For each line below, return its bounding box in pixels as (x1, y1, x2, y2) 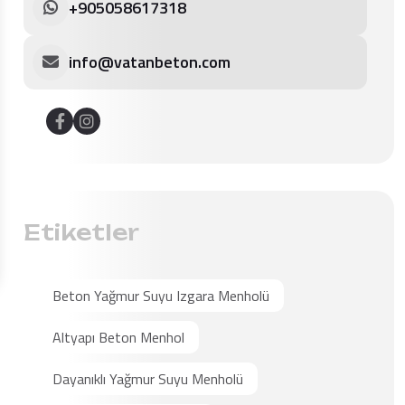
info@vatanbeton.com (69, 50, 231, 74)
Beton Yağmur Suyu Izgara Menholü (52, 285, 269, 306)
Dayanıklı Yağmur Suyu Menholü (52, 368, 243, 390)
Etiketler (24, 219, 139, 246)
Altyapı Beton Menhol (52, 326, 184, 348)
